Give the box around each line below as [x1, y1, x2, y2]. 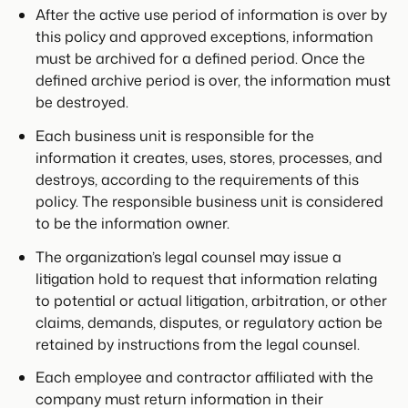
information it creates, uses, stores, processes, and [35, 147, 382, 168]
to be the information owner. [35, 212, 229, 233]
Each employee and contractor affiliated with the [35, 367, 373, 388]
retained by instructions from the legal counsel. [35, 333, 360, 354]
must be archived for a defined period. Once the [35, 47, 365, 68]
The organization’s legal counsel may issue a [35, 246, 342, 267]
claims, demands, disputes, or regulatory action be [35, 311, 382, 332]
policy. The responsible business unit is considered [35, 190, 383, 211]
